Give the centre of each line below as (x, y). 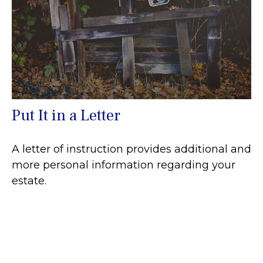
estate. (29, 181)
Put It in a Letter (66, 115)
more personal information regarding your (124, 165)
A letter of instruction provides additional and (131, 149)
